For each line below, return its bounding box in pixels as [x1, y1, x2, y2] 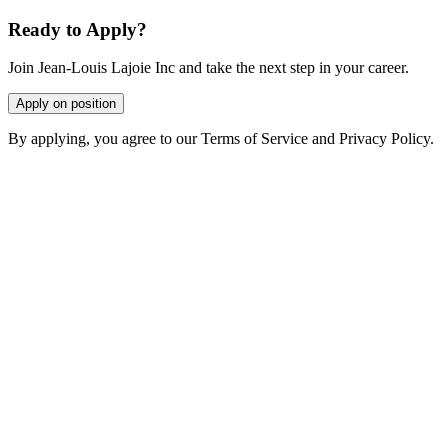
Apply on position [16, 96, 116, 112]
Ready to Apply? [8, 18, 147, 40]
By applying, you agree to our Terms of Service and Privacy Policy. [8, 130, 434, 148]
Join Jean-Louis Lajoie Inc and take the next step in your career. [8, 59, 409, 77]
